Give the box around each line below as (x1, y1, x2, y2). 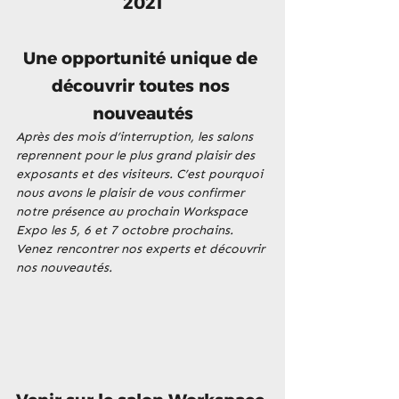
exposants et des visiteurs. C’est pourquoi (16, 167, 266, 182)
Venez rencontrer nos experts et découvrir (16, 241, 268, 256)
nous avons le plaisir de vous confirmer (16, 185, 248, 200)
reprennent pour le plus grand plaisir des (16, 148, 258, 163)
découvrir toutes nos (51, 76, 234, 96)
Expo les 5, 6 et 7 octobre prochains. (16, 223, 237, 238)
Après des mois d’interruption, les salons (16, 129, 256, 144)
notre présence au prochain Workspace (16, 204, 251, 219)
